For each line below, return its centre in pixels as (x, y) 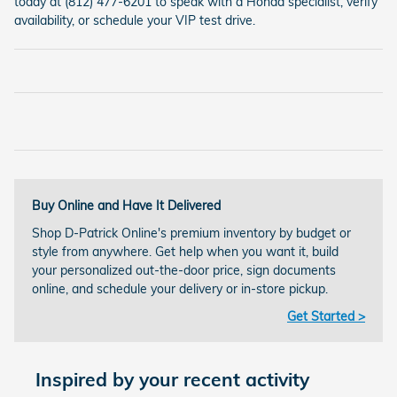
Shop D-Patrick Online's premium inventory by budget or (191, 233)
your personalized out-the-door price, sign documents (184, 270)
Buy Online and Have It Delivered (126, 205)
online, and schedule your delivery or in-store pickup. (180, 288)
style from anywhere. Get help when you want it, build (185, 251)
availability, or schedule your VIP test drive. (135, 20)
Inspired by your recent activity (172, 379)
